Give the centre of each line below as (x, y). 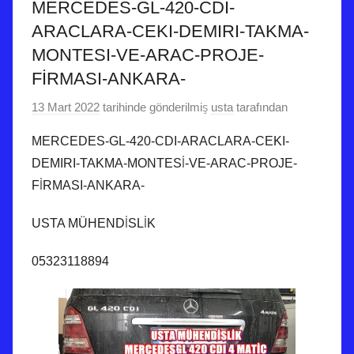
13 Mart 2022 (66, 107)
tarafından (260, 107)
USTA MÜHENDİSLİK (94, 223)
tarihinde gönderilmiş (154, 107)
